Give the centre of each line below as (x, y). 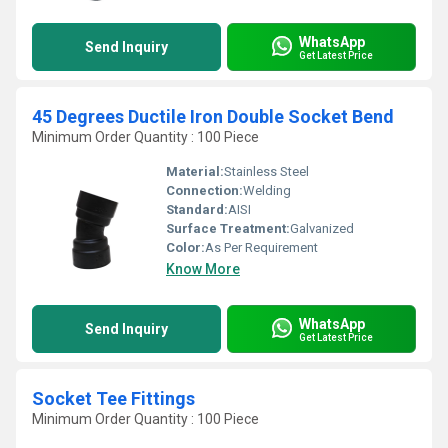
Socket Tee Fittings (113, 398)
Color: (185, 247)
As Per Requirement (261, 247)
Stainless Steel (266, 171)
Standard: (197, 209)
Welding (267, 190)
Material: (195, 171)
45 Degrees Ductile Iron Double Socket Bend (213, 116)
